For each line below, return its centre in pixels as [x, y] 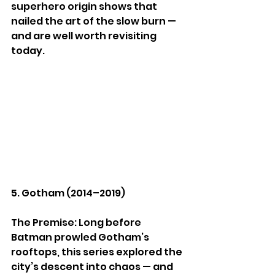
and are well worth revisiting [85, 36]
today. [28, 51]
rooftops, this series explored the [98, 252]
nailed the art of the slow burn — [95, 21]
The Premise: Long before [77, 222]
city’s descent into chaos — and [93, 266]
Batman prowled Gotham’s [81, 237]
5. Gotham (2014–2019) [68, 193]
